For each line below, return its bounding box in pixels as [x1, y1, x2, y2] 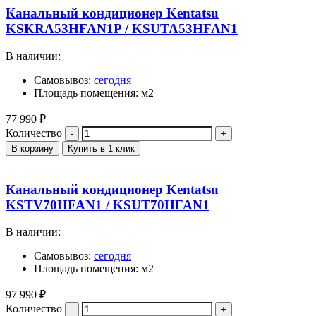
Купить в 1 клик [68, 142, 135, 154]
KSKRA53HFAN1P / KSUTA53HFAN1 [6, 21, 238, 37]
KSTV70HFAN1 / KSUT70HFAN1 [6, 197, 209, 212]
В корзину [11, 142, 54, 154]
